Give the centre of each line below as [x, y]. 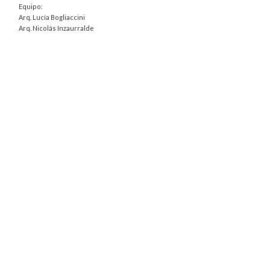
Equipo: [31, 7]
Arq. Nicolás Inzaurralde [57, 28]
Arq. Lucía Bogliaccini [52, 17]
